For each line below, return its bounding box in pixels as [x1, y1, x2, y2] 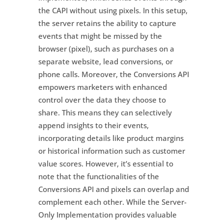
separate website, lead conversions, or [38, 56, 173, 66]
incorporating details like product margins [38, 133, 184, 143]
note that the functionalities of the [38, 171, 159, 181]
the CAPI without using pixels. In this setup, [38, 5, 188, 15]
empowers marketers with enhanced [38, 82, 167, 92]
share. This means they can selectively [38, 107, 172, 117]
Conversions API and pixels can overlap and [38, 184, 189, 194]
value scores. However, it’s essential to [38, 158, 173, 168]
